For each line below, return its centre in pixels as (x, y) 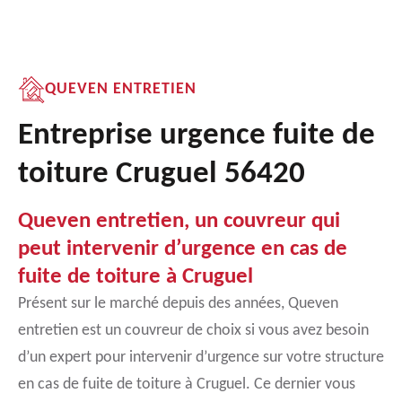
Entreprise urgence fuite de (197, 136)
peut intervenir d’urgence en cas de (183, 249)
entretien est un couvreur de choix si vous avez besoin (193, 331)
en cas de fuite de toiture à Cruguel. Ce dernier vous (187, 385)
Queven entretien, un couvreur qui (179, 221)
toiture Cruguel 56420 (162, 175)
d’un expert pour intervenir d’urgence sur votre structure (201, 358)
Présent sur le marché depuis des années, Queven (178, 304)
